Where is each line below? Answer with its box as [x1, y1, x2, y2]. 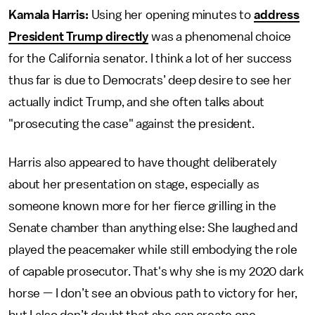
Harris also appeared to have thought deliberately [8, 156, 278, 169]
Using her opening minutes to [91, 8, 254, 21]
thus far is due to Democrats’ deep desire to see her [8, 74, 292, 86]
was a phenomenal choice [148, 30, 292, 43]
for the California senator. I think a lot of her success [8, 52, 292, 65]
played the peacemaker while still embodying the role [8, 243, 297, 256]
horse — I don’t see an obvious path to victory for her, [8, 287, 298, 300]
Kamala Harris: [8, 8, 91, 21]
